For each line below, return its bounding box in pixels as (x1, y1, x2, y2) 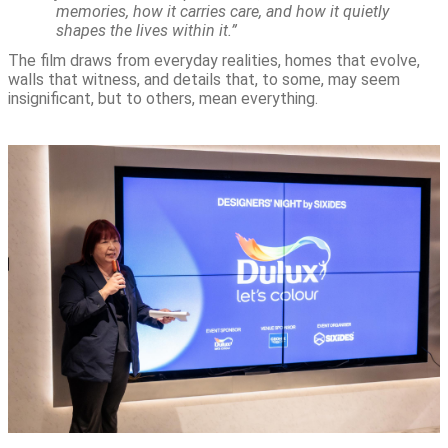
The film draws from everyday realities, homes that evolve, (8, 51, 420, 71)
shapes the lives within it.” (56, 21, 237, 41)
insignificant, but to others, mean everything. (8, 89, 318, 109)
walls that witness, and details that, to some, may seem (8, 70, 400, 90)
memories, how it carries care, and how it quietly (56, 2, 389, 22)
